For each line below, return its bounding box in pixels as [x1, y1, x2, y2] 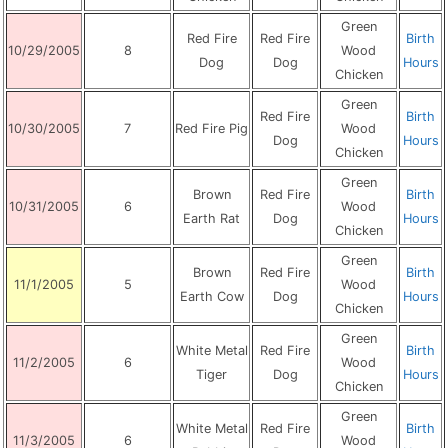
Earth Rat [183, 211, 240, 226]
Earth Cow [179, 289, 244, 304]
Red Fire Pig [175, 121, 248, 136]
